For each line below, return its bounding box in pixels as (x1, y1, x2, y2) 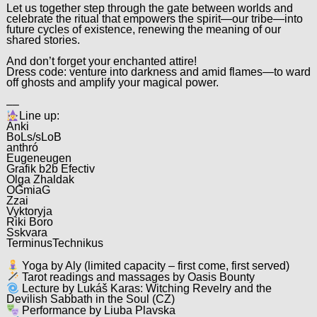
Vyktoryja (6, 204, 52, 217)
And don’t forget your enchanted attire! (6, 55, 197, 68)
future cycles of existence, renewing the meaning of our (6, 23, 281, 35)
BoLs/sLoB (6, 130, 62, 143)
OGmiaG (6, 183, 50, 196)
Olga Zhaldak (6, 173, 74, 185)
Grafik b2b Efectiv (6, 162, 95, 175)
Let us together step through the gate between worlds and (6, 1, 293, 14)
